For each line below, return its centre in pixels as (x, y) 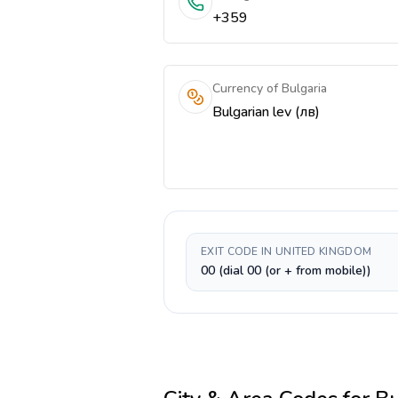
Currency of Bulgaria (270, 88)
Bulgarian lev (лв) (266, 112)
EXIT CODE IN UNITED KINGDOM (287, 251)
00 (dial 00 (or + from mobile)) (286, 271)
